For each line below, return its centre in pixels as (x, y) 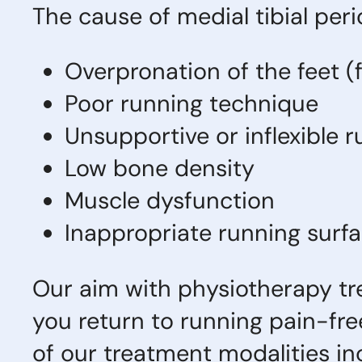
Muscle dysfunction (170, 201)
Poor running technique (192, 104)
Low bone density (160, 168)
